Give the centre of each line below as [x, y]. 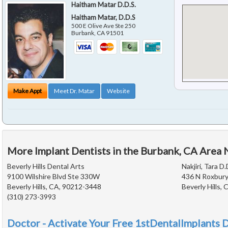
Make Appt [27, 91]
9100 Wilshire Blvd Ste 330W [53, 177]
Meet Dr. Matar [74, 91]
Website [118, 91]
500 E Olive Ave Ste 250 [104, 26]
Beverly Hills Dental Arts [46, 166]
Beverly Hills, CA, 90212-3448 [54, 187]
